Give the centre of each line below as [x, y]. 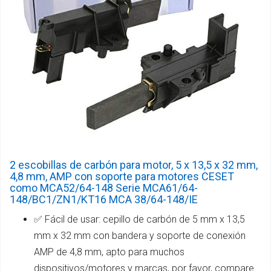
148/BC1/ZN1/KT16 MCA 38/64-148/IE [104, 199]
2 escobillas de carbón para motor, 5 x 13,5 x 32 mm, [134, 165]
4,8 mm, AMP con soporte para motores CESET [122, 176]
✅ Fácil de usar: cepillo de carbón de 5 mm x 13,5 [139, 219]
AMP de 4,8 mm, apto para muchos [109, 252]
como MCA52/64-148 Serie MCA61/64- [104, 188]
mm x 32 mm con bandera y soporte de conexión [140, 235]
